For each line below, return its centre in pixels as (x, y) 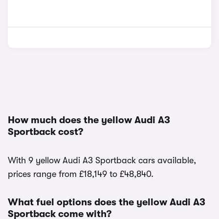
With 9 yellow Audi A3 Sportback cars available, (102, 160)
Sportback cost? (45, 132)
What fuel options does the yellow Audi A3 (107, 202)
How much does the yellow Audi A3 (89, 120)
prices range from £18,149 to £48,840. (81, 174)
